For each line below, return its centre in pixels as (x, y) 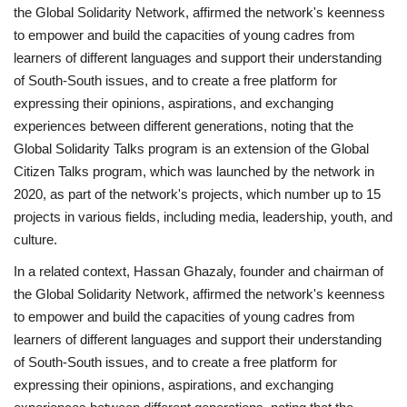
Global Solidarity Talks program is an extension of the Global (191, 148)
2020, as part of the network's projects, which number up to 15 (197, 194)
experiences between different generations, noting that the (184, 125)
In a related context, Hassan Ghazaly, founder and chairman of (199, 271)
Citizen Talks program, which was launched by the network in (194, 171)
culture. (35, 239)
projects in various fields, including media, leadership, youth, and (203, 216)
